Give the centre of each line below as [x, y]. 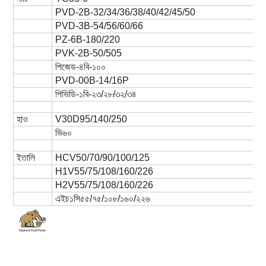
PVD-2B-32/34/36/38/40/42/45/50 [125, 12]
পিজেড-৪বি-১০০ [80, 66]
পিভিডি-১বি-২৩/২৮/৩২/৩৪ [96, 94]
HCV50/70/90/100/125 [102, 157]
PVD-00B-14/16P [92, 80]
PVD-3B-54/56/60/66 [99, 26]
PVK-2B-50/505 [88, 53]
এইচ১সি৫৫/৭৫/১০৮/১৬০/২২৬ [102, 198]
